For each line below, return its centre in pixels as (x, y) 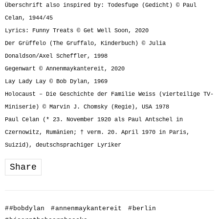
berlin (144, 208)
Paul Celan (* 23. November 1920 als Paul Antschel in (94, 120)
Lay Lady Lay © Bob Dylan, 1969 (56, 82)
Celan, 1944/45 (29, 18)
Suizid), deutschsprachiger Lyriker (63, 145)
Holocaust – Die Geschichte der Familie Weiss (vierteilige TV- (109, 94)
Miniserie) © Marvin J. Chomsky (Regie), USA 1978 (87, 107)
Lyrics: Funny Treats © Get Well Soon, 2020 (77, 31)
